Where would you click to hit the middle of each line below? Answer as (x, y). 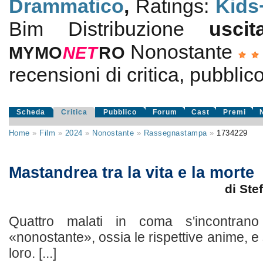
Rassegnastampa (175, 133)
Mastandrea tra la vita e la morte (131, 173)
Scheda (31, 112)
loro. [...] (32, 253)
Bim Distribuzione (109, 29)
